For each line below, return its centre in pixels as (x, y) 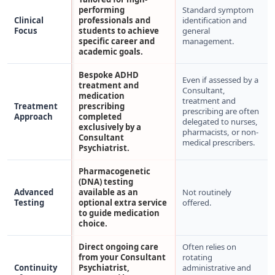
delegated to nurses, (220, 122)
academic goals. (111, 52)
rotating (198, 257)
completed (100, 117)
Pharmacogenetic (115, 171)
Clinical (29, 20)
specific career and (117, 41)
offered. (197, 203)
